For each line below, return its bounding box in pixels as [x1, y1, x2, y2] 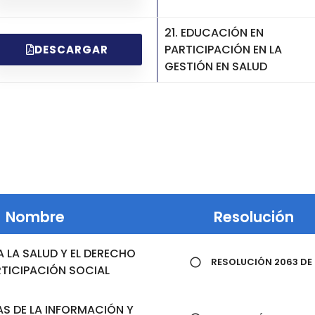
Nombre [5, 206, 65, 227]
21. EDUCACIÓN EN [165, 24, 264, 41]
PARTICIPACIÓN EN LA [165, 41, 282, 58]
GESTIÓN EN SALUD [165, 58, 267, 75]
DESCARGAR [34, 42, 108, 58]
